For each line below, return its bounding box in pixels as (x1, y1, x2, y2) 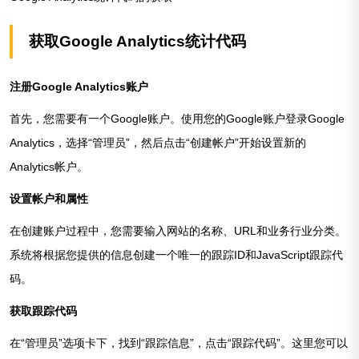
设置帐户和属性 (10, 192, 88, 206)
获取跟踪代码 (10, 305, 77, 318)
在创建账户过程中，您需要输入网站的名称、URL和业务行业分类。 (10, 224, 346, 238)
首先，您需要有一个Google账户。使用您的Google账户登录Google (10, 112, 345, 126)
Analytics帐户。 (10, 160, 88, 174)
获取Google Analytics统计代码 (29, 33, 246, 50)
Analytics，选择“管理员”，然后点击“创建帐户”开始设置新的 (10, 136, 306, 150)
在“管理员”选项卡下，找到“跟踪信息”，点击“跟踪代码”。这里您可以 (10, 337, 348, 350)
